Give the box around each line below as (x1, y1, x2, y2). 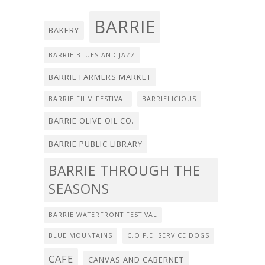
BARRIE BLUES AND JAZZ (49, 50, 135, 59)
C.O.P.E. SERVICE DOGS (127, 231, 209, 240)
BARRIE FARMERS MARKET (49, 71, 151, 82)
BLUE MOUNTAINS (49, 231, 112, 240)
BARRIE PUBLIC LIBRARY (49, 138, 143, 149)
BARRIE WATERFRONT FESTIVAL (49, 210, 157, 219)
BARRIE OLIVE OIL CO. (49, 115, 134, 126)
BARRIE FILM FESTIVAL (49, 94, 127, 103)
